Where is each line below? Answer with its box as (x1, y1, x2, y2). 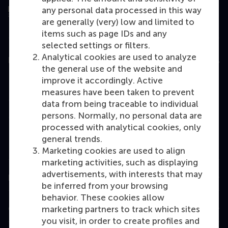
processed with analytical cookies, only (42, 122, 201, 132)
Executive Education (8, 127, 92, 137)
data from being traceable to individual (42, 99, 198, 109)
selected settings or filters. (42, 40, 150, 50)
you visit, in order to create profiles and (42, 216, 199, 226)
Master (8, 92, 36, 103)
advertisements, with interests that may (42, 169, 203, 179)
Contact (8, 204, 43, 214)
